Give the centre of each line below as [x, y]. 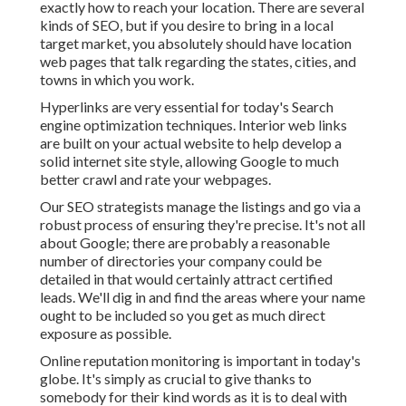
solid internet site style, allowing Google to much [189, 161]
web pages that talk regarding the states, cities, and [198, 62]
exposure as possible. [106, 333]
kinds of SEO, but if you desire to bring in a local [187, 25]
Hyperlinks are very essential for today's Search [187, 107]
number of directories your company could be [181, 261]
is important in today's [290, 361]
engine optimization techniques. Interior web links [193, 125]
